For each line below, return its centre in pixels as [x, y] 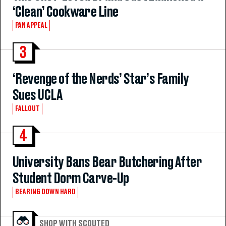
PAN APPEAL [31, 25]
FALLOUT [27, 108]
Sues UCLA [38, 95]
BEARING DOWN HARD [45, 192]
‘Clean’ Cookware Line [66, 12]
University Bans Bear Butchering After [107, 162]
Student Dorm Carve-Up [71, 178]
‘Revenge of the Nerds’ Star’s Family [101, 79]
